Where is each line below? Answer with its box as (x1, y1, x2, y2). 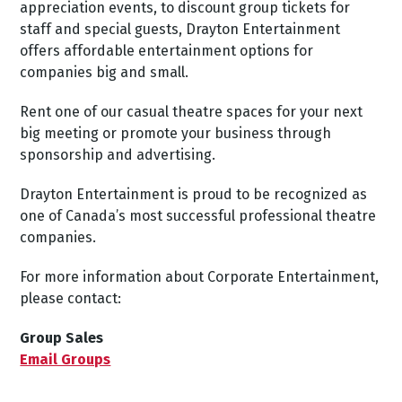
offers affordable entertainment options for (20, 41, 314, 59)
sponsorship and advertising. (20, 145, 216, 163)
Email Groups (20, 350, 111, 368)
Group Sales (20, 328, 104, 346)
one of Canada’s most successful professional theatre (20, 206, 377, 224)
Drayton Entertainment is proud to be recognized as (20, 185, 368, 203)
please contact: (20, 289, 122, 307)
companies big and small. (20, 63, 189, 81)
